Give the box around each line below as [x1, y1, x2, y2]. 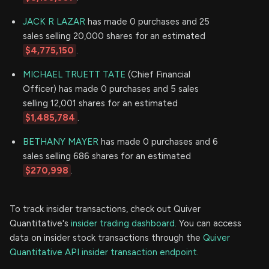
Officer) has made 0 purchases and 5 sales [23, 83, 199, 94]
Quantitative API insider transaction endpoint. [10, 246, 199, 258]
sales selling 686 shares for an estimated [23, 150, 191, 162]
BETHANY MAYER [23, 136, 98, 147]
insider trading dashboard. [71, 217, 177, 229]
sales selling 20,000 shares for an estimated [23, 30, 205, 41]
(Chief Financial [125, 68, 190, 80]
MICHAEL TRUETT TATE [23, 68, 125, 80]
